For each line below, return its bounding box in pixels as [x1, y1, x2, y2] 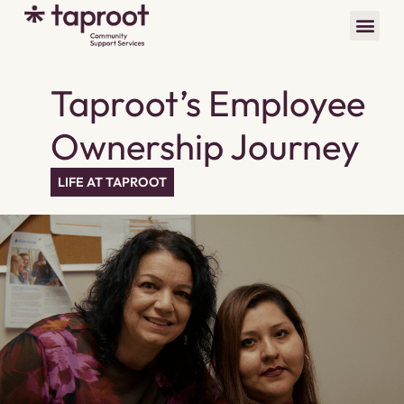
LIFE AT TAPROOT [57, 174, 167, 191]
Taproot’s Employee [50, 80, 365, 126]
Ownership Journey [50, 124, 360, 170]
